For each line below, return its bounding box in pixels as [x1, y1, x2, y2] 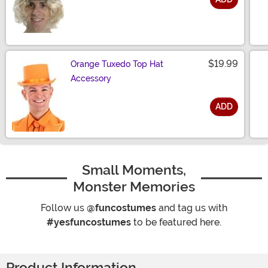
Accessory [71, 74, 111, 84]
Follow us [41, 202, 87, 214]
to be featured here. [131, 217, 221, 229]
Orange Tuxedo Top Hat [71, 59, 163, 69]
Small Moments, [82, 162, 186, 179]
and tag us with [156, 202, 227, 214]
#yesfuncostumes [47, 217, 131, 229]
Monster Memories [73, 178, 195, 196]
